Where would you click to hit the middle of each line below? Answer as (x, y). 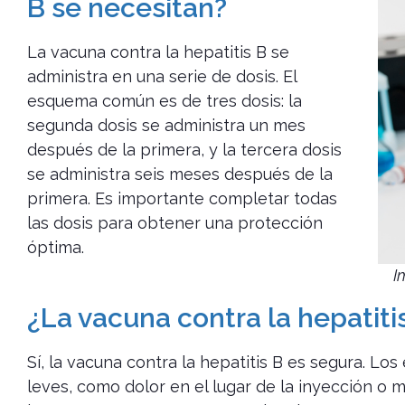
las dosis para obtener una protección (175, 223)
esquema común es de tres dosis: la (165, 101)
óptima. (56, 248)
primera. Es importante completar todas (182, 199)
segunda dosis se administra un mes (166, 126)
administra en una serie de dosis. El (162, 77)
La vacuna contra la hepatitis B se (158, 52)
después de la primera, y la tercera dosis (184, 150)
